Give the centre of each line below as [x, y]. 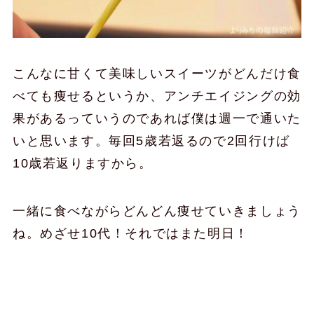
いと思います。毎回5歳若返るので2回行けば [151, 141]
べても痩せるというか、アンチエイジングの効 [157, 96]
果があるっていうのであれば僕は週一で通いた [157, 119]
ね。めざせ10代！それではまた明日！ [130, 234]
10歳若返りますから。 [82, 164]
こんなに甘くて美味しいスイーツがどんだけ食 [157, 74]
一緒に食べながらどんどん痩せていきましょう [157, 211]
